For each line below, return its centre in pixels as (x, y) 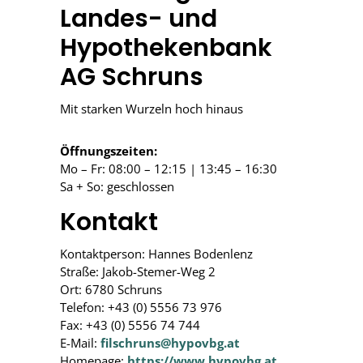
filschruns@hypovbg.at (170, 343)
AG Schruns (132, 77)
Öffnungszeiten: (109, 151)
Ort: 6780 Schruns (111, 289)
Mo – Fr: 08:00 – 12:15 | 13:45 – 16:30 (169, 169)
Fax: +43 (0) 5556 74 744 (130, 325)
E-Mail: (80, 343)
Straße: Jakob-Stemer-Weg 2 (138, 271)
